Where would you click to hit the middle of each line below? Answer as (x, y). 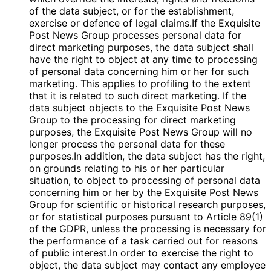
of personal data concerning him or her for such (139, 72)
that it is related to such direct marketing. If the (138, 96)
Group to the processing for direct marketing (132, 120)
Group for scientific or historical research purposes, (147, 205)
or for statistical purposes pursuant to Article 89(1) (146, 217)
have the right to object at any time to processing (143, 60)
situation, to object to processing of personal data (145, 181)
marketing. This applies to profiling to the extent (140, 84)
